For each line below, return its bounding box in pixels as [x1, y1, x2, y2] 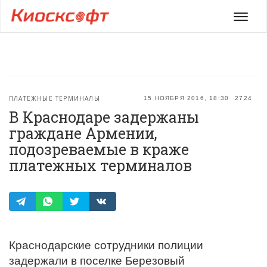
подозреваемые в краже [9, 139, 189, 159]
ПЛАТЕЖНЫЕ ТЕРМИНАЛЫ [9, 94, 100, 103]
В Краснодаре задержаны [9, 107, 199, 127]
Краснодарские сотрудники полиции [9, 237, 203, 252]
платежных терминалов [9, 156, 192, 175]
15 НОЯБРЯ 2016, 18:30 [143, 95, 229, 101]
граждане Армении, [9, 123, 157, 143]
